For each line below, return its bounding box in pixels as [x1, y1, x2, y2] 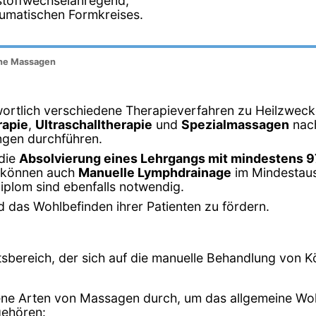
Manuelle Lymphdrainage [78, 165, 231, 181]
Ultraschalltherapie [35, 117, 152, 133]
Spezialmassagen [181, 117, 289, 133]
